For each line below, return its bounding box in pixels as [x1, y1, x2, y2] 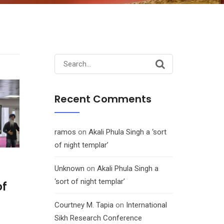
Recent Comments [54, 92, 151, 106]
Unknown [54, 164, 84, 173]
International [125, 200, 167, 210]
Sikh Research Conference [54, 213, 142, 223]
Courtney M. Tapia [54, 200, 113, 210]
